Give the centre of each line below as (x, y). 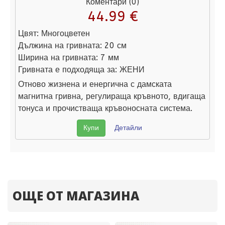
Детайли (128, 128)
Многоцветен (66, 34)
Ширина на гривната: (58, 58)
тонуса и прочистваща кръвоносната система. (105, 108)
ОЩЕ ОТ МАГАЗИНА (76, 196)
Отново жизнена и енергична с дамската (95, 84)
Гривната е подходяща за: (68, 70)
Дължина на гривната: (60, 46)
